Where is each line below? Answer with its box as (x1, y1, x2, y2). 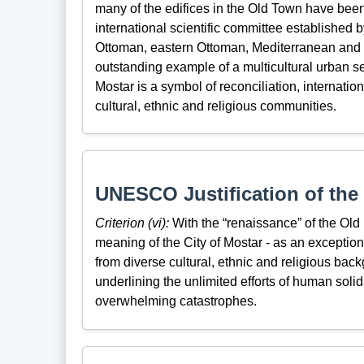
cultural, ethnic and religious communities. (94, 98, 336, 113)
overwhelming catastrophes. (94, 294, 257, 309)
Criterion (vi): (94, 216, 169, 231)
